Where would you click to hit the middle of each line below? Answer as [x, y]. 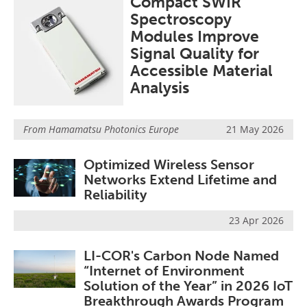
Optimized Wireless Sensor [169, 164]
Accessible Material [201, 71]
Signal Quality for [195, 53]
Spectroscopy [181, 19]
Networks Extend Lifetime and [180, 179]
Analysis [160, 88]
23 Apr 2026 [256, 221]
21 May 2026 [255, 129]
